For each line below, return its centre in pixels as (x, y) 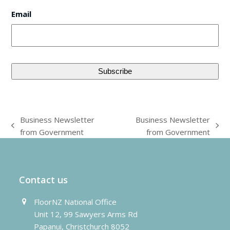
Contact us (44, 179)
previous (26, 131)
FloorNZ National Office (75, 202)
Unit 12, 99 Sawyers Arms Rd (86, 214)
